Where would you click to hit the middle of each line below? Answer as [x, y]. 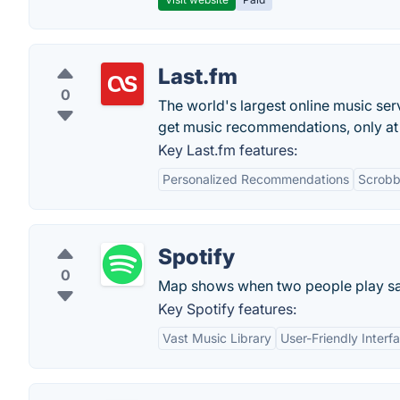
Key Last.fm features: [228, 150]
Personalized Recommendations [256, 179]
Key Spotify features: [227, 309]
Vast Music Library [217, 338]
